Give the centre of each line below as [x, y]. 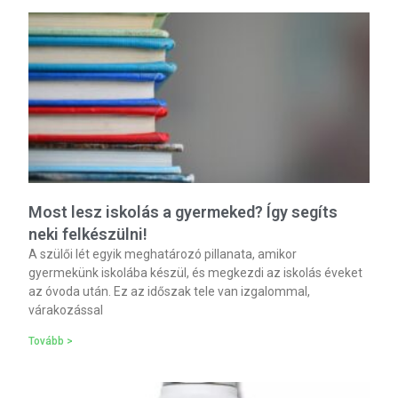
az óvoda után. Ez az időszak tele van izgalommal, [170, 291]
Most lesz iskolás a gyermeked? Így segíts [183, 211]
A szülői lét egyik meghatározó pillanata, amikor [163, 254]
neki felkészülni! [88, 234]
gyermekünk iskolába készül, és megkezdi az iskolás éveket [196, 272]
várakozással [66, 310]
